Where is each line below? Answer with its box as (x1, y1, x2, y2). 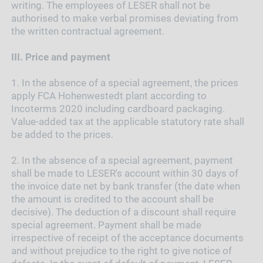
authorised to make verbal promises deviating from (11, 12, 238, 25)
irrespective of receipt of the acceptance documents (11, 232, 244, 244)
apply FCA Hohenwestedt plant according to (11, 90, 207, 102)
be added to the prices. (11, 129, 113, 141)
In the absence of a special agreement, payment (21, 154, 233, 167)
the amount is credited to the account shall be (11, 193, 214, 205)
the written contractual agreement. (11, 25, 164, 38)
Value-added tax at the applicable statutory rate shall (11, 116, 244, 128)
